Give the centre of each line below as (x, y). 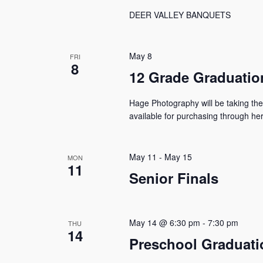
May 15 (178, 157)
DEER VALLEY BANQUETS (182, 15)
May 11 (143, 157)
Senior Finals (173, 178)
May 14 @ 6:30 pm (164, 222)
